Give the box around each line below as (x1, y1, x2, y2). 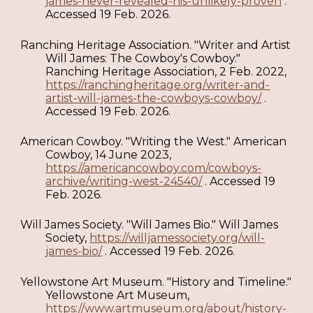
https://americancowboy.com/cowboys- (45, 161, 262, 175)
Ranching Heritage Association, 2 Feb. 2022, (45, 64, 287, 78)
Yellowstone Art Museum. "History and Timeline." (20, 275, 292, 289)
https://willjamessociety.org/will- (89, 231, 265, 245)
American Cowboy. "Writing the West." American (20, 135, 287, 149)
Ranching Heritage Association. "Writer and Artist (20, 38, 291, 52)
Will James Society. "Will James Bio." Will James (20, 218, 279, 232)
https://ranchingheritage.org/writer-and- (45, 78, 270, 92)
